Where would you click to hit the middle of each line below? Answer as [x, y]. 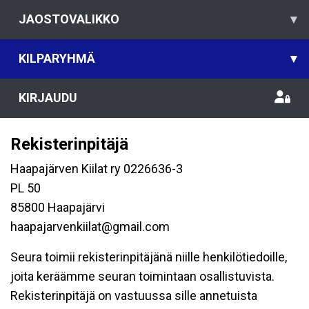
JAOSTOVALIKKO [69, 19]
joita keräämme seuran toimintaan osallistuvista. [142, 276]
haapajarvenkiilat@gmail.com [90, 227]
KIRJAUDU [48, 98]
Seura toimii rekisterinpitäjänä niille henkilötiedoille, [149, 257]
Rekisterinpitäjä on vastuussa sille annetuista [134, 296]
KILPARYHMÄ [57, 58]
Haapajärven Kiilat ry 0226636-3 [97, 169]
